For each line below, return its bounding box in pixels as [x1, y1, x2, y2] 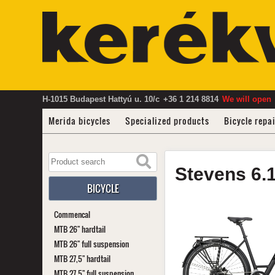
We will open [222, 95, 274, 104]
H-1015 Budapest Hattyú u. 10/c [42, 95, 160, 104]
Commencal [53, 208, 90, 220]
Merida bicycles [48, 114, 110, 127]
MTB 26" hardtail [53, 223, 106, 235]
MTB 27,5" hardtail [53, 252, 110, 265]
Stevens [175, 164, 252, 184]
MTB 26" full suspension [53, 238, 129, 250]
